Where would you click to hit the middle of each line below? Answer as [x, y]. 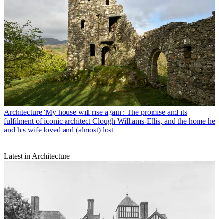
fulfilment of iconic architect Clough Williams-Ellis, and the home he [109, 121]
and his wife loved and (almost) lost [59, 130]
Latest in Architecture [37, 156]
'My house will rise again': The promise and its [116, 112]
